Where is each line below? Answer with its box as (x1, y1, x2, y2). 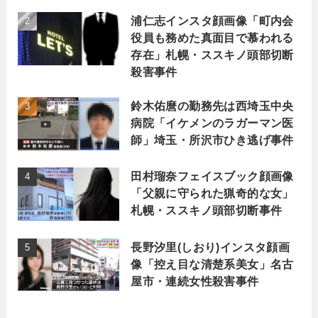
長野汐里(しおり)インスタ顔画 (131, 240, 290, 253)
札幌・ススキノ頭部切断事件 (131, 204, 283, 217)
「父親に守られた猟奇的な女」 (131, 187, 294, 200)
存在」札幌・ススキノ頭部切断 (131, 48, 294, 61)
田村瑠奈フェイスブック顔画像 (131, 170, 294, 183)
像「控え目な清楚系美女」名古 (131, 257, 294, 270)
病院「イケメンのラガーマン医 (131, 116, 294, 130)
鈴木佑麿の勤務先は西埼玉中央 (131, 99, 294, 113)
